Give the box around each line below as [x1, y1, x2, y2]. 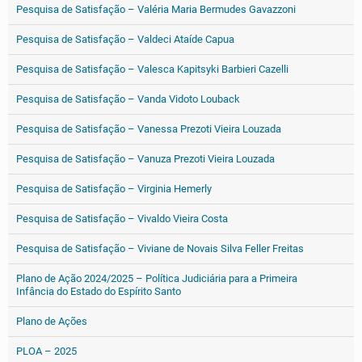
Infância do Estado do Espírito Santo [16, 285, 181, 297]
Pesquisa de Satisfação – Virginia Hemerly [16, 183, 212, 195]
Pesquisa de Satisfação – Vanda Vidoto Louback [16, 93, 240, 105]
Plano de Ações [16, 315, 87, 327]
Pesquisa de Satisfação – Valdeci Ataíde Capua [16, 33, 234, 45]
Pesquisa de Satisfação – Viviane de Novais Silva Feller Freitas [16, 242, 304, 255]
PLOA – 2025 [16, 345, 77, 357]
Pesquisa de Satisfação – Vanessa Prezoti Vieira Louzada [16, 123, 281, 135]
